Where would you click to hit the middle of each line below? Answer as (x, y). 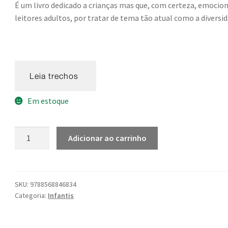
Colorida (29, 145)
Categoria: (32, 195)
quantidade (34, 158)
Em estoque (48, 101)
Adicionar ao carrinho (107, 138)
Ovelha (27, 133)
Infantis (61, 195)
